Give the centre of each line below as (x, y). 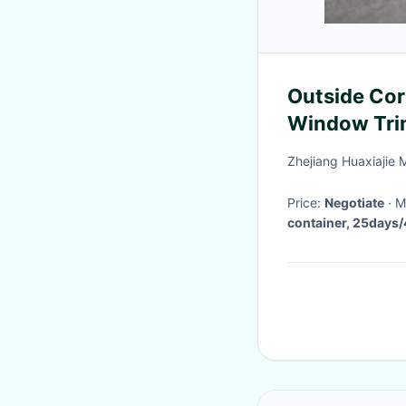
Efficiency (336, 150)
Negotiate (354, 203)
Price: (306, 203)
